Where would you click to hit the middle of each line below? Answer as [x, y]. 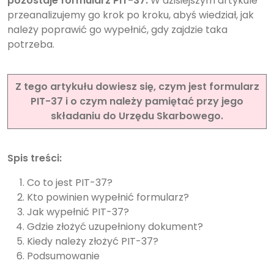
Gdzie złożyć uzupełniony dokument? [117, 226]
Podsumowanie [63, 256]
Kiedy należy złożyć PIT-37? [93, 241]
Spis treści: [35, 158]
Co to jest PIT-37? [70, 182]
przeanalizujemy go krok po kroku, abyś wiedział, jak [131, 15]
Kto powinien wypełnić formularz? [108, 197]
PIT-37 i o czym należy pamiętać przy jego [137, 101]
